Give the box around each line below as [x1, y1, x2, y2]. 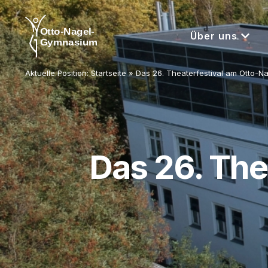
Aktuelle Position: [25, 68, 91, 78]
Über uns [190, 30, 237, 42]
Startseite [91, 68, 126, 78]
